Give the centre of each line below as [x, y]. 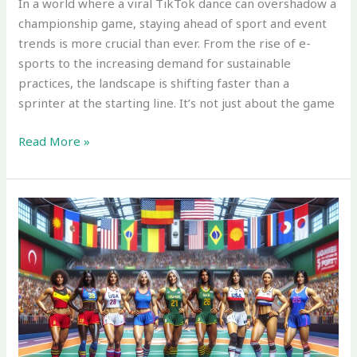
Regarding [47, 306]
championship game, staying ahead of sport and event [173, 24]
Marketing [48, 345]
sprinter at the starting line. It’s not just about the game [177, 103]
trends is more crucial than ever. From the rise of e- [165, 43]
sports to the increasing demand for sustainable [155, 63]
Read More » [55, 141]
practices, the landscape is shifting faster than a [154, 83]
